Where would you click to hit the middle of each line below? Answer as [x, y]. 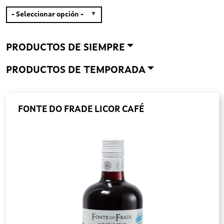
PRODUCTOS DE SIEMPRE [65, 48]
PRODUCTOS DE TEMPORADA [76, 70]
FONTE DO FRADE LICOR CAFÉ [81, 109]
